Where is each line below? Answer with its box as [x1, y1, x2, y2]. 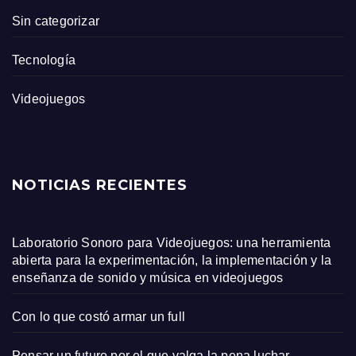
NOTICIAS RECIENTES [12, 176, 188, 195]
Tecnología [12, 53, 75, 68]
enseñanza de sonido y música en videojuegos [12, 271, 284, 285]
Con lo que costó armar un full [12, 310, 185, 324]
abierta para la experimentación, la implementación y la [12, 253, 332, 268]
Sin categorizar [12, 14, 99, 29]
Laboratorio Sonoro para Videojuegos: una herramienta [12, 236, 331, 250]
